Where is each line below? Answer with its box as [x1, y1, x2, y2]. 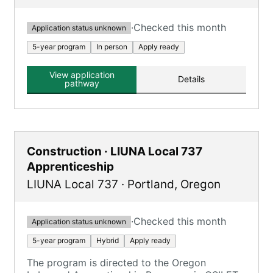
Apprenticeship [27, 160, 114, 174]
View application [49, 69, 115, 80]
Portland [127, 177, 174, 191]
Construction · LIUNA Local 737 [27, 144, 202, 158]
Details [178, 74, 205, 84]
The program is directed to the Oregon [27, 257, 206, 269]
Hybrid [96, 236, 119, 245]
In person [96, 42, 127, 51]
